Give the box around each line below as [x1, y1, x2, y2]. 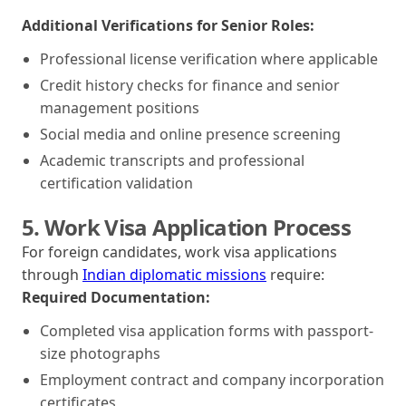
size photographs [40, 343, 160, 363]
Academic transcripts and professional [40, 150, 304, 170]
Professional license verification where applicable [40, 48, 378, 69]
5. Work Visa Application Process [22, 211, 351, 242]
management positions [40, 97, 199, 118]
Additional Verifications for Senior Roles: [22, 14, 314, 35]
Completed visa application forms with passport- [40, 320, 373, 341]
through [22, 264, 82, 285]
